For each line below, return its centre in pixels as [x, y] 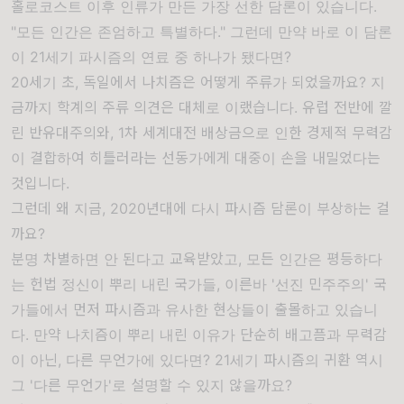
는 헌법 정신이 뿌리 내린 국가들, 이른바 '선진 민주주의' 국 [199, 284]
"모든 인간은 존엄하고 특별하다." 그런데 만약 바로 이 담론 [202, 32]
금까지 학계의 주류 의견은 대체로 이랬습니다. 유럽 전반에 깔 [202, 107]
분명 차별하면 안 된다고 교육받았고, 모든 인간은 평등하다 [197, 259]
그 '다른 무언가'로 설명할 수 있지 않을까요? [151, 385]
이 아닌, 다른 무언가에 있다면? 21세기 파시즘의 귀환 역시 [197, 360]
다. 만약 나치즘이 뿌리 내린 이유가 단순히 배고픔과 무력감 [199, 335]
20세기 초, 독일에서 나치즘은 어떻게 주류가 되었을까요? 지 [198, 82]
